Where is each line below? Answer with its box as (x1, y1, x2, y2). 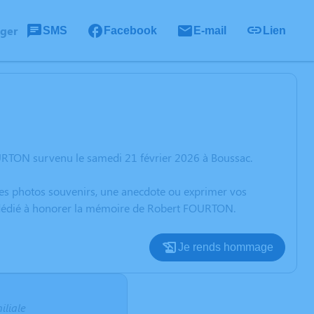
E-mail (193, 24, 226, 36)
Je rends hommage (178, 241, 273, 253)
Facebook (104, 24, 157, 36)
